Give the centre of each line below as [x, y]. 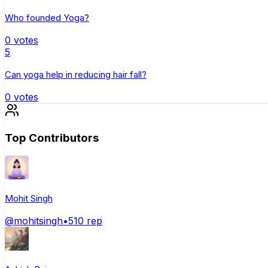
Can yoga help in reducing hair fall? [76, 74]
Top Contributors [52, 138]
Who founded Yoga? [47, 17]
